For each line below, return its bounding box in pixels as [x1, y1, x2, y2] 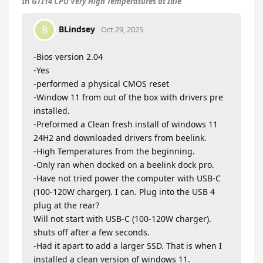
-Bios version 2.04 [33, 51, 103, 63]
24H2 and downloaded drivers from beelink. [33, 132, 207, 144]
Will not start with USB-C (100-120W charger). [33, 213, 211, 225]
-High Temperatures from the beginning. [33, 146, 195, 157]
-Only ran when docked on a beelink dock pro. [33, 159, 214, 171]
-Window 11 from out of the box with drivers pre [33, 92, 223, 103]
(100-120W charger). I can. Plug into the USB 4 [33, 186, 215, 198]
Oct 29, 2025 [101, 23, 143, 35]
